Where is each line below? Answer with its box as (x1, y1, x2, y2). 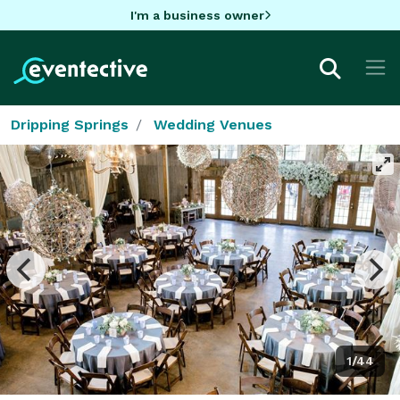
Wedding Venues (154, 115, 272, 133)
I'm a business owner (129, 7, 264, 22)
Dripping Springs (11, 115, 129, 133)
